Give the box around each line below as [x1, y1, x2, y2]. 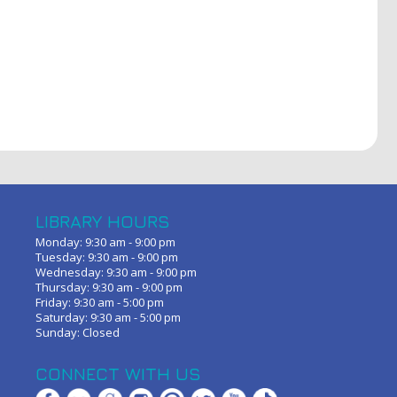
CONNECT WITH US [35, 363, 201, 385]
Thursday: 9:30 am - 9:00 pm [35, 279, 183, 296]
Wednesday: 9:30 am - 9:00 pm [35, 264, 197, 281]
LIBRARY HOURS [35, 210, 170, 231]
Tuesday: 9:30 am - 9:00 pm [35, 249, 178, 266]
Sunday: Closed [35, 324, 120, 341]
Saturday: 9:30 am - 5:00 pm [35, 309, 181, 326]
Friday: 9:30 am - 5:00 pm [35, 294, 164, 311]
